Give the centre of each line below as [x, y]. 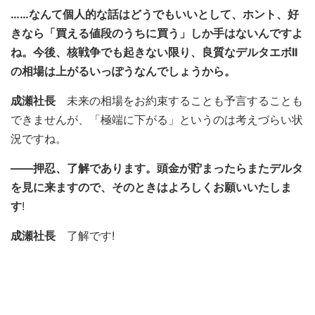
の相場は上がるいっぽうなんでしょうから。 [123, 71]
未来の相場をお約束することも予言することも [179, 101]
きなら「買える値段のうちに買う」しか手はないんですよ [157, 33]
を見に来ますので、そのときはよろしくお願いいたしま [151, 187]
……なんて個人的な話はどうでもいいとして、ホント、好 [155, 14]
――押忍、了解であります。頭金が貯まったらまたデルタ [157, 168]
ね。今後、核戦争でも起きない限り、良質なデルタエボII [154, 52]
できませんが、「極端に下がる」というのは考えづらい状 [157, 120]
